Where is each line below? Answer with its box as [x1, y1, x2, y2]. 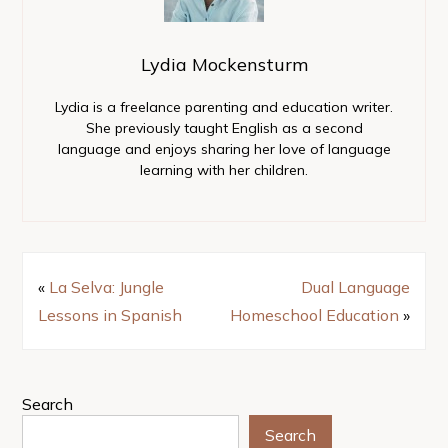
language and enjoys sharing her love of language [57, 139, 391, 158]
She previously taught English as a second [85, 118, 363, 137]
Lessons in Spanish [37, 304, 182, 325]
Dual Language [301, 276, 411, 297]
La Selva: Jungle [48, 276, 164, 297]
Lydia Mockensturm [140, 52, 308, 76]
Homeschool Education [230, 304, 400, 325]
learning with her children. [140, 160, 308, 179]
